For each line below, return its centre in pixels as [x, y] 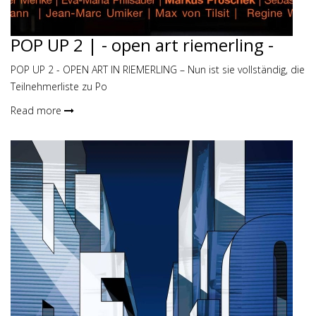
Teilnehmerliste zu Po [59, 86]
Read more [37, 110]
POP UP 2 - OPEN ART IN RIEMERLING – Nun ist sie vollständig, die [158, 69]
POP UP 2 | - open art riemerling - [142, 45]
